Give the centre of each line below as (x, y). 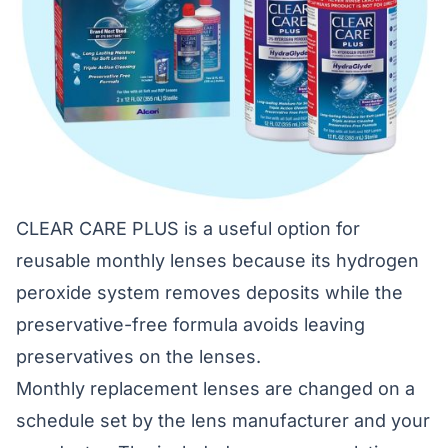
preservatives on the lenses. (138, 356)
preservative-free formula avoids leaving (190, 324)
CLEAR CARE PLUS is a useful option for (188, 228)
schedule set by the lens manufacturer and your (223, 420)
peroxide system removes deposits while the (209, 292)
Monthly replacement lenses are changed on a (215, 388)
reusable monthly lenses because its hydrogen (217, 260)
